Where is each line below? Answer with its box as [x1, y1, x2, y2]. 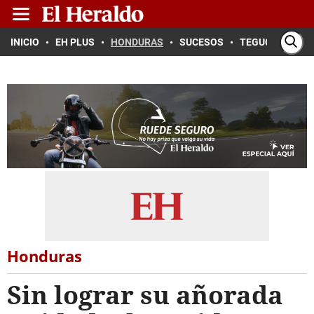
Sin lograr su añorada [7, 278, 283, 312]
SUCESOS [179, 36, 224, 48]
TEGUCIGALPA [240, 36, 305, 48]
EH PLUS [55, 36, 95, 48]
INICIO [11, 36, 39, 48]
